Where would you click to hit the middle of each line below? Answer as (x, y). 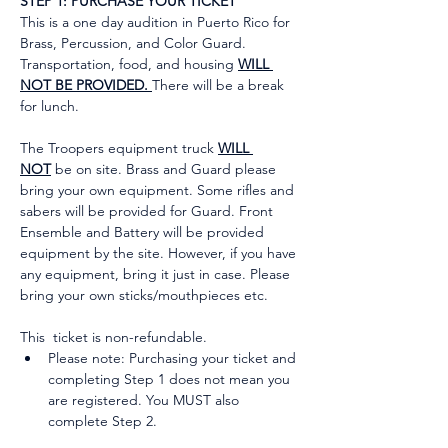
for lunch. (49, 106)
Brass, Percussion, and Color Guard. (135, 43)
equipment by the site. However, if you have (160, 253)
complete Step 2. (102, 421)
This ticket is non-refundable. (113, 337)
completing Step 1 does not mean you (171, 379)
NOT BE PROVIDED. (86, 85)
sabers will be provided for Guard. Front (148, 211)
